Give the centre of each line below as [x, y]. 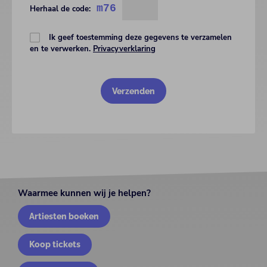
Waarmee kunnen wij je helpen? [84, 193]
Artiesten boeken [64, 216]
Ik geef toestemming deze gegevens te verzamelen [140, 38]
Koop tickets [55, 244]
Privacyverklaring [124, 49]
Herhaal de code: [60, 9]
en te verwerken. [61, 49]
